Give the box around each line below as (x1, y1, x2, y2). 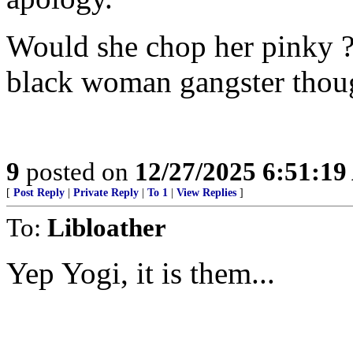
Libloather (47, 213, 166, 242)
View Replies (176, 187, 236, 199)
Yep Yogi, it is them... (6, 256, 275, 290)
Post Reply (13, 187, 65, 199)
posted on (20, 157, 135, 186)
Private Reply (73, 187, 139, 199)
